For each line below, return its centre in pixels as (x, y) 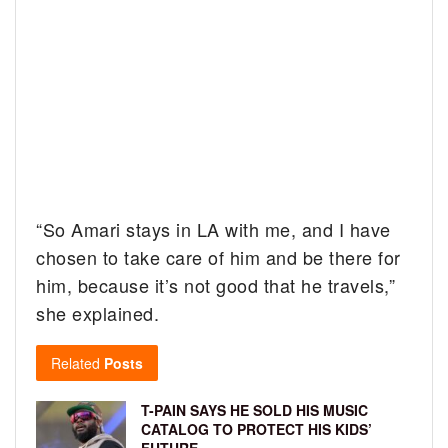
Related (75, 362)
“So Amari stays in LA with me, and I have (213, 228)
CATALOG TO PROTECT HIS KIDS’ (256, 428)
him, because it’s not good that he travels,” (216, 284)
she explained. (98, 312)
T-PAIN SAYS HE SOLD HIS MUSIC (254, 409)
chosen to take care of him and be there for (218, 256)
